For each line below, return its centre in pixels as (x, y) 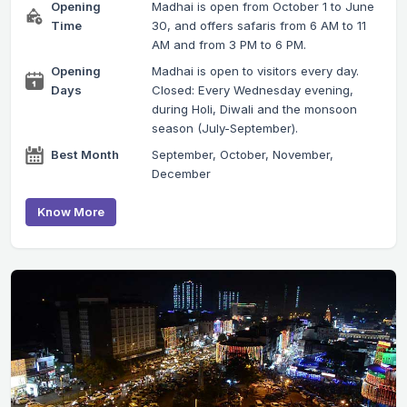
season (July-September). (224, 129)
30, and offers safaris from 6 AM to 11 (258, 26)
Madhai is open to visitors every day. (255, 71)
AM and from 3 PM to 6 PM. (228, 45)
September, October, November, (242, 155)
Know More (71, 212)
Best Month (85, 155)
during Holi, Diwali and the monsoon (254, 109)
